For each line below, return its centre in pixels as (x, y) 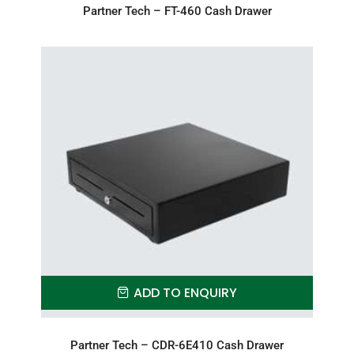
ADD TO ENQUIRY (185, 292)
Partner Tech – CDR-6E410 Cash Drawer (177, 345)
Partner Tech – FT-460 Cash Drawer (177, 11)
